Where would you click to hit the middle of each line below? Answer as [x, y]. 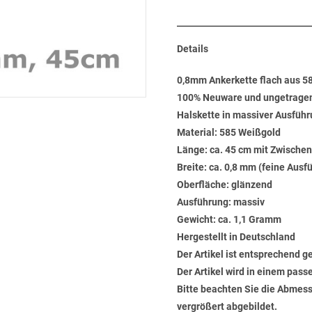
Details [193, 49]
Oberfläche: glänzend [225, 185]
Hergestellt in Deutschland [236, 237]
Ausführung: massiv [221, 202]
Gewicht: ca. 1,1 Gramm [229, 219]
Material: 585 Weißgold [229, 132]
